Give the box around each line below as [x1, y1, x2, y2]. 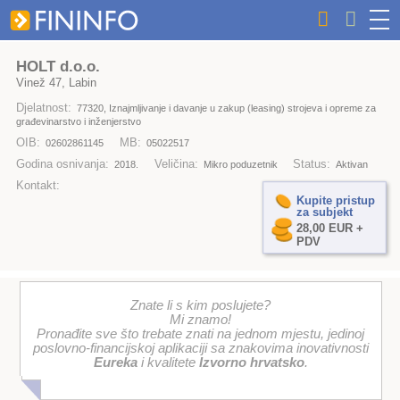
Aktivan [336, 159, 369, 171]
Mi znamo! [170, 312, 232, 328]
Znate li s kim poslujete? [130, 298, 271, 313]
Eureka [93, 355, 137, 371]
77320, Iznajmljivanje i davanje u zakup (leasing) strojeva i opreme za [77, 103, 377, 114]
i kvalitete [137, 355, 199, 371]
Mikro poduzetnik [203, 159, 278, 171]
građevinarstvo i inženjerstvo [15, 116, 141, 128]
